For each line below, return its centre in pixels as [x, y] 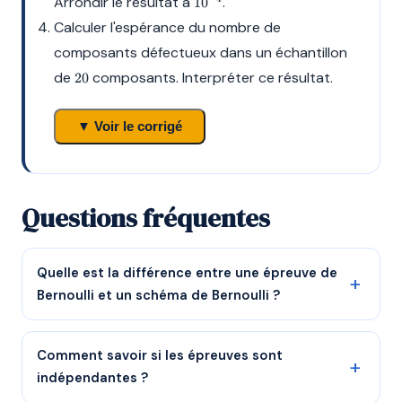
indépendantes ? [92, 378]
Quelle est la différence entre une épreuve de [187, 272]
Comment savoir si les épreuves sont [160, 356]
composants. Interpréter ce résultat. [211, 77]
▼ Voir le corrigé [130, 126]
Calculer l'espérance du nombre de [167, 27]
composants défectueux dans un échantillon [201, 52]
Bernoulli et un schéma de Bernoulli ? [158, 295]
